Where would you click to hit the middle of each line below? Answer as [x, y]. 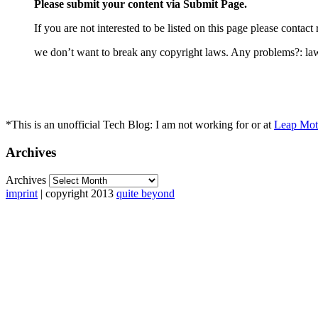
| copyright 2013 [77, 193]
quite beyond [146, 193]
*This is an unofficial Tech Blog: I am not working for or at [140, 125]
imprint [22, 193]
